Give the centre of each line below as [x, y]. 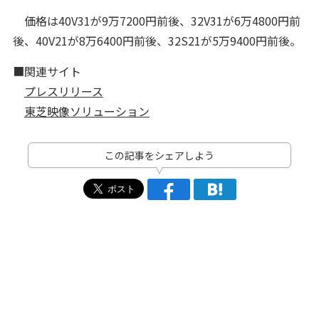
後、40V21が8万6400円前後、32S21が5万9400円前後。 [157, 41]
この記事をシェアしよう [159, 156]
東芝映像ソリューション [87, 111]
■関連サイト [47, 72]
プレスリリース [63, 91]
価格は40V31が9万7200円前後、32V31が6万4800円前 [156, 21]
